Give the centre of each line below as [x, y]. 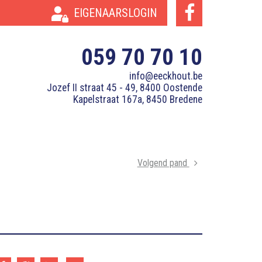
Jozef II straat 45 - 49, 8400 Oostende [125, 88]
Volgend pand [163, 163]
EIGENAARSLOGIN [116, 13]
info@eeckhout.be [166, 76]
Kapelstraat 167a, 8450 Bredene [138, 99]
